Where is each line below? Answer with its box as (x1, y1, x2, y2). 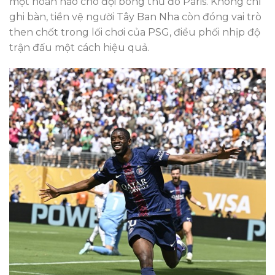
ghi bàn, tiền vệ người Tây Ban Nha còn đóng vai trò (9, 10, 261, 23)
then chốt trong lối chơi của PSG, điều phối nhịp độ (9, 26, 260, 38)
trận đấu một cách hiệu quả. (9, 41, 149, 53)
